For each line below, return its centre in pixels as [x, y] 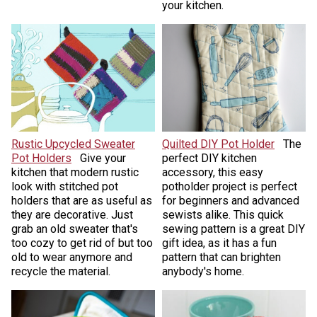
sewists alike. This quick [223, 215]
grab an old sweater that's [74, 229]
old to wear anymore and [71, 258]
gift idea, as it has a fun [219, 243]
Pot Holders [41, 158]
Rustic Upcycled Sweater [73, 144]
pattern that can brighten [221, 258]
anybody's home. [203, 272]
